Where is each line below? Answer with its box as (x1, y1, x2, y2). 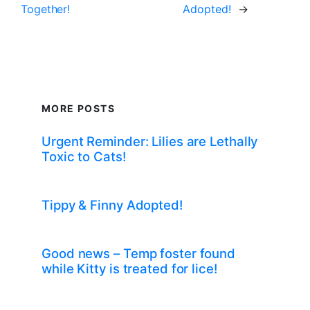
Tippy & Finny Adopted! (42, 197, 183, 213)
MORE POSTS (42, 102, 115, 115)
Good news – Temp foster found (42, 246, 236, 262)
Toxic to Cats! (42, 149, 126, 165)
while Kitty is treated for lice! (42, 261, 217, 277)
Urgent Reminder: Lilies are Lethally (42, 134, 258, 149)
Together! (21, 2, 71, 17)
